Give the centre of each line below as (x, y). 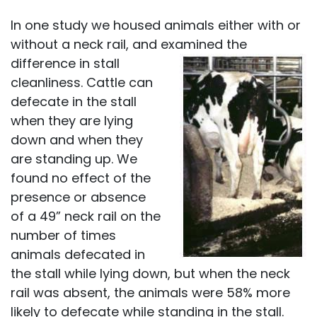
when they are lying (72, 121)
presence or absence (78, 197)
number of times (63, 235)
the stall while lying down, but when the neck (150, 273)
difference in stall (65, 63)
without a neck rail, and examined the (129, 44)
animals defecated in (78, 254)
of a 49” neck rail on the (86, 216)
